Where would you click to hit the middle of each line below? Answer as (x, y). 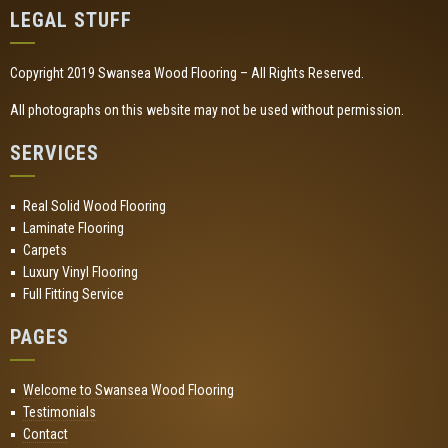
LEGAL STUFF (71, 20)
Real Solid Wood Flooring (94, 206)
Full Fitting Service (73, 294)
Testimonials (59, 412)
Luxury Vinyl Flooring (80, 272)
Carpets (45, 250)
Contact (45, 434)
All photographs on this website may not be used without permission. (207, 110)
